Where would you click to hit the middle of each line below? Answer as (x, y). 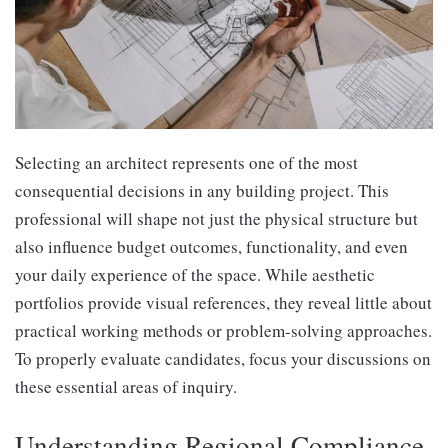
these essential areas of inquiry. (126, 387)
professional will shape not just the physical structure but (216, 219)
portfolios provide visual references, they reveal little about (223, 303)
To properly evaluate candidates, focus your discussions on (223, 359)
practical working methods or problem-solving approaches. (223, 331)
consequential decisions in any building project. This (202, 191)
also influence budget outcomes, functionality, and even (211, 247)
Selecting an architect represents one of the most (186, 163)
